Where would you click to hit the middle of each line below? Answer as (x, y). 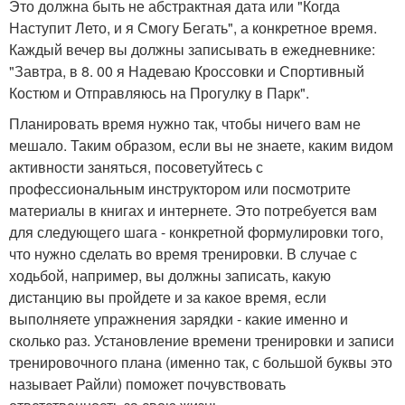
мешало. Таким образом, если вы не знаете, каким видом (201, 146)
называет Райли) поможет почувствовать (147, 384)
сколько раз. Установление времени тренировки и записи (202, 341)
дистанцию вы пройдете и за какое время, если (168, 297)
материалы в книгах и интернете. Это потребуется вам (193, 211)
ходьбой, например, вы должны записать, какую (170, 276)
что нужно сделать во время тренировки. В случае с (183, 254)
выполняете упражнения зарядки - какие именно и (179, 319)
